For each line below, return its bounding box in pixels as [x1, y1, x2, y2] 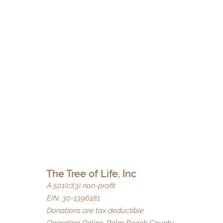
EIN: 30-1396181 [47, 194, 100, 203]
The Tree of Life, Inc [46, 168, 136, 180]
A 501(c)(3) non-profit [47, 181, 115, 190]
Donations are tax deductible [47, 206, 144, 215]
